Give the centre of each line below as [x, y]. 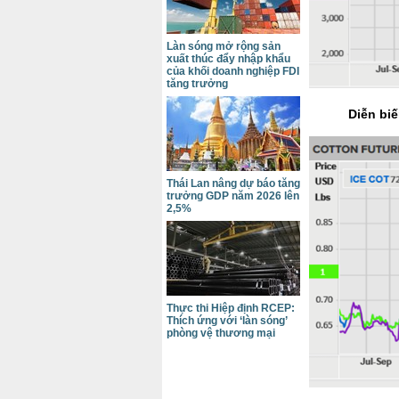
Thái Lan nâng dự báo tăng [233, 183]
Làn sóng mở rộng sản [224, 46]
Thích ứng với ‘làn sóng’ [227, 321]
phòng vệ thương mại [221, 333]
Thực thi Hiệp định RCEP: [231, 308]
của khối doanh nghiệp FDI [233, 71]
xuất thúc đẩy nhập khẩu [228, 59]
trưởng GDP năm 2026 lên [233, 196]
